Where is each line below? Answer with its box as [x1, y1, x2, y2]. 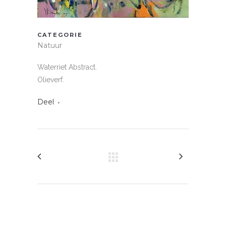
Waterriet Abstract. [37, 63, 97, 72]
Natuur [37, 41, 62, 50]
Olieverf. [37, 76, 64, 84]
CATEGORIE [37, 31, 83, 39]
